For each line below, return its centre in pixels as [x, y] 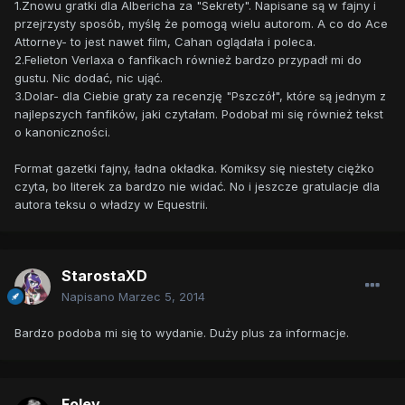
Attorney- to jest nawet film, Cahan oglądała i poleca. [165, 42]
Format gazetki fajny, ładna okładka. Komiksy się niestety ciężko [194, 169]
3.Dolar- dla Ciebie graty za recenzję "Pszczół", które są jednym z [200, 96]
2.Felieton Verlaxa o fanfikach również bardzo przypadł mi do [188, 60]
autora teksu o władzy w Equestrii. [111, 205]
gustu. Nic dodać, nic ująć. [89, 78]
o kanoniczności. [62, 132]
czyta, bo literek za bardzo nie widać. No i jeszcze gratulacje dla [197, 187]
